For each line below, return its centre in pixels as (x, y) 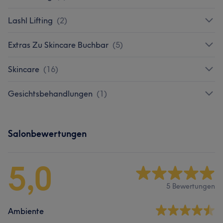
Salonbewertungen (47, 133)
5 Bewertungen (191, 186)
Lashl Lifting (30, 20)
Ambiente (26, 211)
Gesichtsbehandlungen (50, 93)
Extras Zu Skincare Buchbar (58, 45)
